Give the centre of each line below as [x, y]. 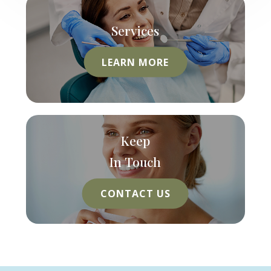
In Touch [135, 162]
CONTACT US [135, 194]
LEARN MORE [135, 62]
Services [135, 30]
